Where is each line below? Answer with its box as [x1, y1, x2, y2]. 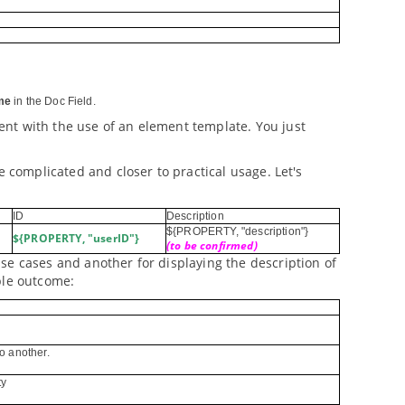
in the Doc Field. [10, 95, 96, 108]
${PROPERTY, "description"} [166, 225, 309, 238]
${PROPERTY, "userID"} [13, 231, 140, 246]
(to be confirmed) [166, 238, 258, 253]
